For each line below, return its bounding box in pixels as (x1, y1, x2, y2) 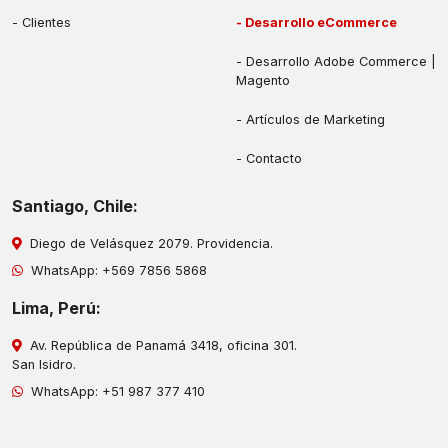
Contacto (246, 151, 302, 167)
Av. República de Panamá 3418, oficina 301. (22, 338, 297, 354)
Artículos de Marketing (246, 112, 385, 128)
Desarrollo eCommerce (245, 15, 397, 31)
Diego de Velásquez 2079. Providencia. (22, 236, 273, 252)
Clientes (22, 15, 71, 31)
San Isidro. (12, 357, 76, 373)
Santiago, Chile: (12, 196, 138, 217)
